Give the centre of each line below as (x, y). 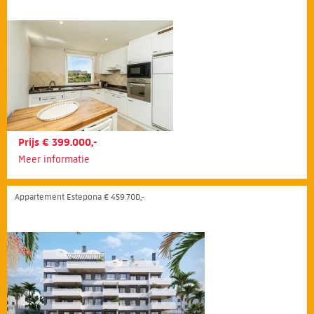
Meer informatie (54, 159)
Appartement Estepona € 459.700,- (80, 196)
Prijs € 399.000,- (57, 142)
